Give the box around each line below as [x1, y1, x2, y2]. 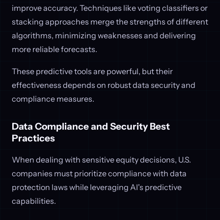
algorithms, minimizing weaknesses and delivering [12, 30, 196, 40]
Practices [12, 132, 55, 144]
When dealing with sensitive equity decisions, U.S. [12, 155, 191, 165]
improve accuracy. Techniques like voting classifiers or [12, 2, 208, 13]
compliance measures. [12, 94, 94, 104]
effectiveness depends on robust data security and [12, 80, 195, 90]
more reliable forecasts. [12, 44, 97, 54]
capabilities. [12, 196, 56, 206]
